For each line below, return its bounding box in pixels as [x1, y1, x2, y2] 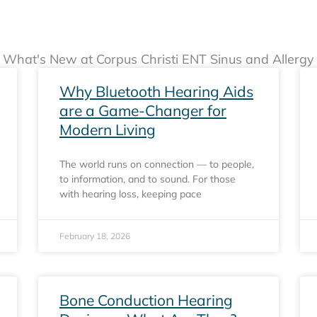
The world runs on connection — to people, [59, 158, 254, 171]
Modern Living [59, 120, 156, 139]
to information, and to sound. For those [59, 173, 236, 185]
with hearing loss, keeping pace [59, 188, 202, 200]
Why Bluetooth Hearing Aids [59, 82, 253, 100]
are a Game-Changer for [59, 101, 226, 120]
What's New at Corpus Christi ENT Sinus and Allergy [3, 51, 314, 67]
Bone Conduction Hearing [59, 291, 233, 309]
